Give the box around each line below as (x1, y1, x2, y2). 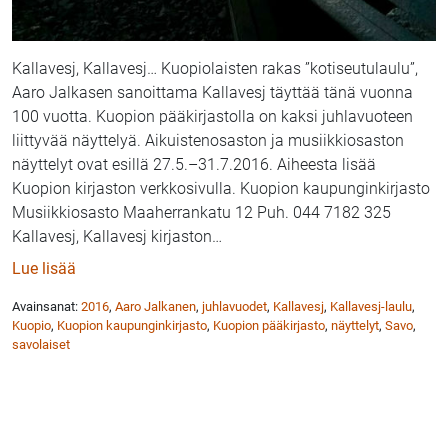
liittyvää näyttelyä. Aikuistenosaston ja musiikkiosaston (12, 131, 404, 151)
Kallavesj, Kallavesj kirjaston (12, 227, 212, 247)
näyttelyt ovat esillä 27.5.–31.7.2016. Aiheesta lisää (12, 155, 376, 175)
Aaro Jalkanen (115, 299, 196, 315)
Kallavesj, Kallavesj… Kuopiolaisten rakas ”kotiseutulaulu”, (12, 59, 418, 79)
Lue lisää (12, 259, 76, 279)
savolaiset (12, 337, 70, 353)
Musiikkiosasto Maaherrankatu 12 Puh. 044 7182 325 (12, 203, 391, 223)
